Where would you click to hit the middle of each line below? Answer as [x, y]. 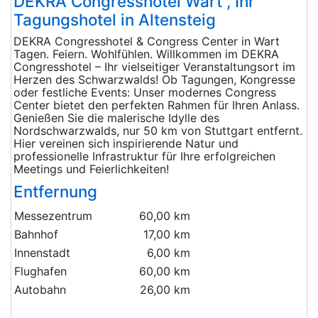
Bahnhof [36, 235]
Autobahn [40, 290]
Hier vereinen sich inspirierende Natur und [126, 144]
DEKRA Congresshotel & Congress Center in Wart [147, 42]
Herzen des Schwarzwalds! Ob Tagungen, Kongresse [154, 80]
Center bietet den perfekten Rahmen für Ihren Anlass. [157, 105]
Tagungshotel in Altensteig [115, 20]
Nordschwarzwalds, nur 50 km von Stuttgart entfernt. [158, 131]
